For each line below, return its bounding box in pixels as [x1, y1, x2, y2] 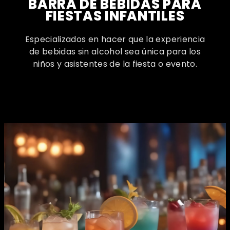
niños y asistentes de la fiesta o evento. [32, 58, 198, 70]
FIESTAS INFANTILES [45, 7, 185, 26]
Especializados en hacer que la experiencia [25, 33, 205, 46]
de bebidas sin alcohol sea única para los [29, 46, 201, 58]
